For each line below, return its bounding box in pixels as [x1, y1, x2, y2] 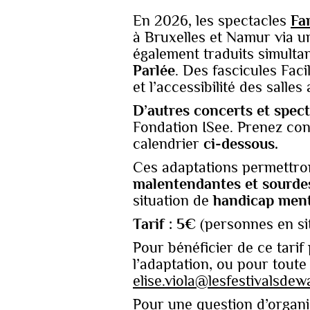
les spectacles [196, 12, 291, 29]
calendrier [133, 135, 203, 152]
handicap [213, 192, 274, 209]
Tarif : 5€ [133, 215, 196, 232]
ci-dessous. [203, 135, 278, 152]
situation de [133, 192, 213, 209]
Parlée [133, 62, 175, 79]
